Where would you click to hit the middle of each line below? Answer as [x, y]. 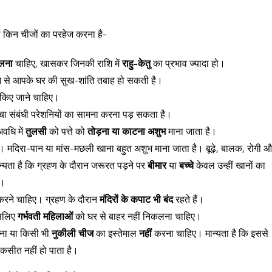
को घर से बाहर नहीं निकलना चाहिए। [137, 216]
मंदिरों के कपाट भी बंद [136, 199]
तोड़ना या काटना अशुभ [127, 131]
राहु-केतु [136, 63]
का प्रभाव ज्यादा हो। [188, 63]
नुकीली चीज [73, 233]
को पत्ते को [67, 131]
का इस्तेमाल [116, 233]
